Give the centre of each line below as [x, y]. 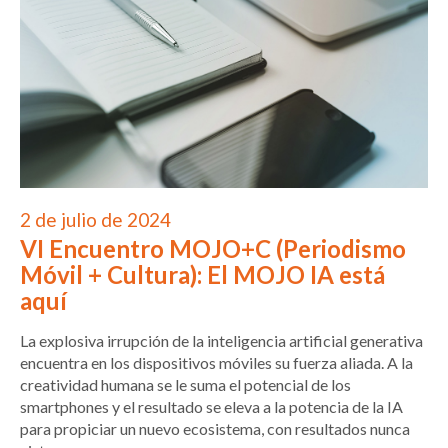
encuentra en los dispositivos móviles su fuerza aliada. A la [216, 363]
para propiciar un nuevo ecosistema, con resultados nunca [215, 429]
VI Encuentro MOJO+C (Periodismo [213, 249]
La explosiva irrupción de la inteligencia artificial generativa [221, 341]
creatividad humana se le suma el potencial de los [185, 385]
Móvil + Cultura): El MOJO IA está [202, 275]
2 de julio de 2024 [95, 220]
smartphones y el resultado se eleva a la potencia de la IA [211, 407]
